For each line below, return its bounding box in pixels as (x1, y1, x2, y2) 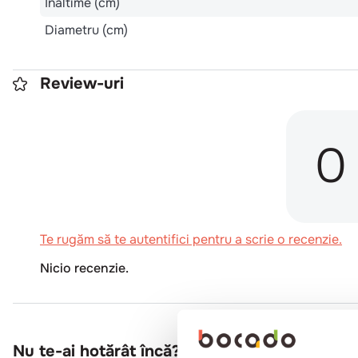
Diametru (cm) (45, 21, 128, 38)
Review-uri (40, 73, 124, 93)
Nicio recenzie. (40, 259, 129, 276)
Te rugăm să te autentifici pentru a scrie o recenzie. (40, 230, 342, 248)
